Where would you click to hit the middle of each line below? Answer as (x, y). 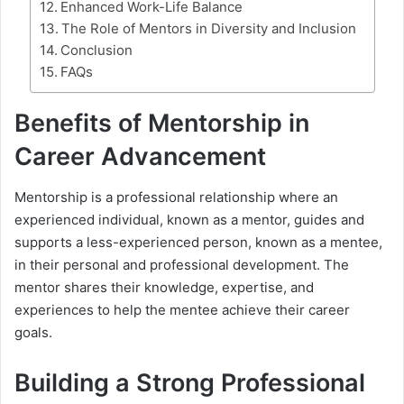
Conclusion (96, 50)
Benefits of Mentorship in (162, 124)
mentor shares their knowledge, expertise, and (164, 287)
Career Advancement (140, 157)
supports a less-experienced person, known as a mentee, (198, 242)
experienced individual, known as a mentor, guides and (189, 219)
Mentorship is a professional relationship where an (176, 197)
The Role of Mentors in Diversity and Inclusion (208, 29)
